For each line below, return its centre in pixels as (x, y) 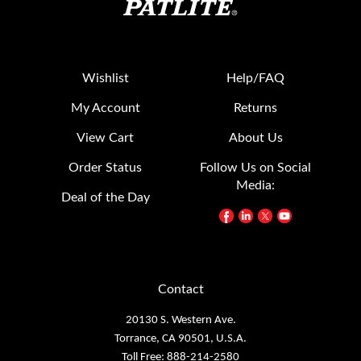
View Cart (106, 110)
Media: (256, 157)
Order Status (106, 139)
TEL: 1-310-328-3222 (180, 348)
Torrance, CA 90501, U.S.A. (180, 311)
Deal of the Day (105, 169)
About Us (255, 110)
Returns (256, 80)
